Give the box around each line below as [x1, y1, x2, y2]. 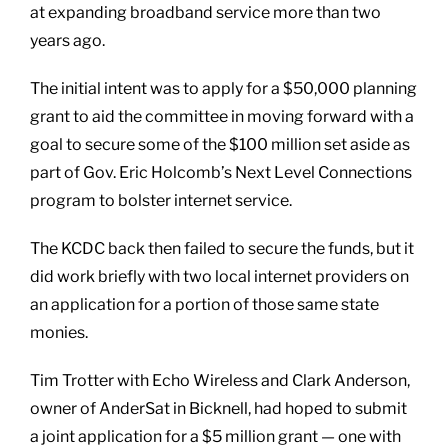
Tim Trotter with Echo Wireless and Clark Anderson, [30, 370, 410, 390]
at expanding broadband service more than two [30, 2, 381, 22]
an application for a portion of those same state [30, 294, 379, 314]
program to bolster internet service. [30, 190, 292, 210]
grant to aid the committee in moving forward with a [30, 106, 414, 126]
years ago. [30, 30, 105, 50]
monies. [30, 322, 88, 342]
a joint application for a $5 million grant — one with [30, 426, 401, 446]
